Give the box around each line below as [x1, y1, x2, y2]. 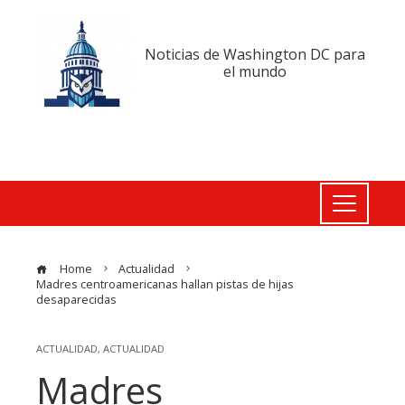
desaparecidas [36, 292, 117, 308]
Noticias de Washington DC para [144, 44, 365, 65]
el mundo [222, 61, 287, 82]
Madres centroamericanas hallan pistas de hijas [36, 277, 294, 293]
